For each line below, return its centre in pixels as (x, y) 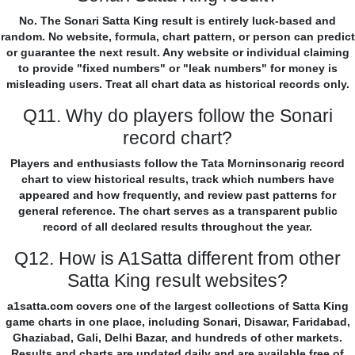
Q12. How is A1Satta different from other (177, 259)
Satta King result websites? (177, 281)
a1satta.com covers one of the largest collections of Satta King (177, 306)
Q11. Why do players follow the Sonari (177, 116)
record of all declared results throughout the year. (177, 227)
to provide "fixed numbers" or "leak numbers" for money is (177, 69)
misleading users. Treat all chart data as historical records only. (177, 84)
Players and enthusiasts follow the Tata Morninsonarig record (177, 164)
